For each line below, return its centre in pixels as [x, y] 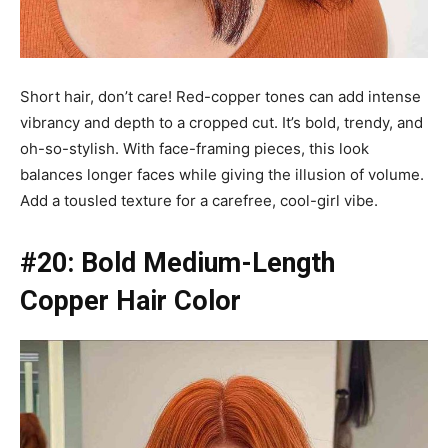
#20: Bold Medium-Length [177, 262]
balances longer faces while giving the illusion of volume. [222, 174]
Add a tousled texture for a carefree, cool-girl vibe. [199, 200]
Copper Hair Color [130, 300]
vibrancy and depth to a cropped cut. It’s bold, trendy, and [221, 122]
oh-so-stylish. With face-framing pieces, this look [194, 148]
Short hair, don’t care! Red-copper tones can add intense [220, 96]
